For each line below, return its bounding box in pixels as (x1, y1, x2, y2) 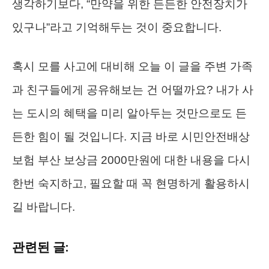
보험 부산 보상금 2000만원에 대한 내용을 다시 (12, 153, 250, 166)
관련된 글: (12, 240, 68, 255)
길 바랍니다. (12, 200, 75, 213)
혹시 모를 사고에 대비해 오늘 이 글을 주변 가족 (12, 59, 253, 73)
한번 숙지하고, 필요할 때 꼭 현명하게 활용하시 (12, 177, 250, 190)
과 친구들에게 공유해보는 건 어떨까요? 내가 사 (12, 83, 253, 96)
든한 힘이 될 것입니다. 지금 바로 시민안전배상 (12, 130, 250, 143)
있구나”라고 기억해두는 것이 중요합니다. (12, 20, 222, 34)
